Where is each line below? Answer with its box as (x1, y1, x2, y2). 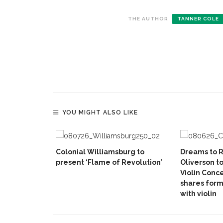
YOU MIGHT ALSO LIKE (62, 109, 138, 116)
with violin (180, 190, 217, 198)
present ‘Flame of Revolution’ (56, 158, 162, 167)
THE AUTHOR (128, 16, 168, 22)
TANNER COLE (177, 16, 219, 22)
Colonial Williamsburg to (56, 148, 144, 156)
